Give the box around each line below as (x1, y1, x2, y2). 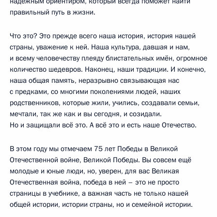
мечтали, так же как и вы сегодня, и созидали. (10, 108, 162, 119)
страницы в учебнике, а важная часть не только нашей (10, 188, 188, 198)
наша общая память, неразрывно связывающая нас (10, 75, 179, 85)
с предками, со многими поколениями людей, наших (10, 86, 181, 96)
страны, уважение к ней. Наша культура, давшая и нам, (10, 42, 190, 52)
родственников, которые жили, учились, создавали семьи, (10, 97, 200, 108)
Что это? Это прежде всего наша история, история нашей (10, 31, 196, 41)
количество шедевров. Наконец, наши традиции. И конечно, (10, 64, 206, 74)
